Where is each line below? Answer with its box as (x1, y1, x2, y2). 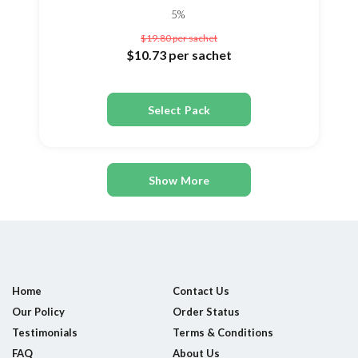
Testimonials (12, 326, 78, 339)
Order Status (172, 305, 240, 318)
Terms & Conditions (172, 326, 273, 339)
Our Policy (12, 305, 65, 318)
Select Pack (147, 102, 211, 117)
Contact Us (172, 284, 229, 297)
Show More (148, 173, 210, 187)
